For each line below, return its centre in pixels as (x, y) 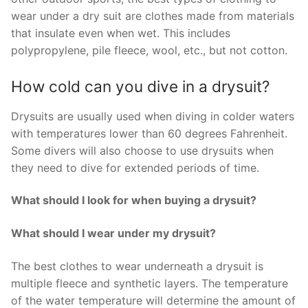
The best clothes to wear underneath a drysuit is (137, 266)
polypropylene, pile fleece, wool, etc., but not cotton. (149, 50)
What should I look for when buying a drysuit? (134, 200)
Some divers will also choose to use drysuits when (142, 150)
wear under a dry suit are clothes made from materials (153, 15)
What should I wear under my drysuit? (113, 233)
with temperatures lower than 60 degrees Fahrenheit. (149, 133)
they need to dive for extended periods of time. (135, 167)
